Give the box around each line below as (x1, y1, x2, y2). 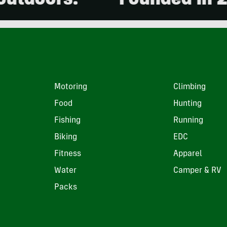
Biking (54, 133, 78, 142)
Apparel (173, 150, 202, 159)
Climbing (173, 83, 206, 92)
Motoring (54, 83, 88, 92)
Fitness (54, 150, 82, 159)
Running (173, 117, 203, 125)
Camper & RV (173, 167, 221, 175)
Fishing (54, 117, 81, 125)
